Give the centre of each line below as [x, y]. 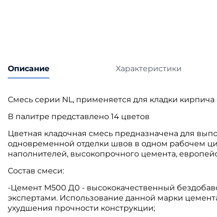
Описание [29, 69]
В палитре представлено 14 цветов [79, 117]
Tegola [200, 30]
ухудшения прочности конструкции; [81, 208]
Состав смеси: [36, 171]
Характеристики [149, 69]
